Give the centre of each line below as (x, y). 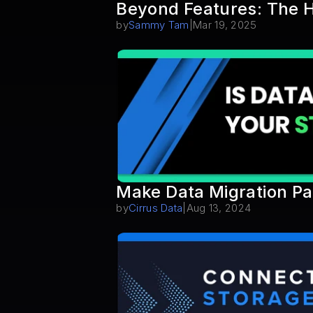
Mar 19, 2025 (225, 25)
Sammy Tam (159, 25)
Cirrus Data (156, 208)
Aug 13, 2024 (219, 208)
